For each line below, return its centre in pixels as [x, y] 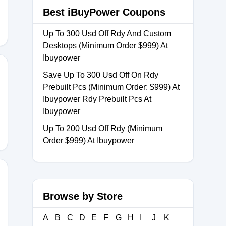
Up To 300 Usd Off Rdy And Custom [107, 34]
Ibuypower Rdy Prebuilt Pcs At [97, 99]
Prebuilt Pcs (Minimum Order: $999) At [111, 87]
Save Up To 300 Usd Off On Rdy [101, 75]
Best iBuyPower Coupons [104, 12]
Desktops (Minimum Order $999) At [105, 46]
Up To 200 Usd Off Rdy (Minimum [103, 128]
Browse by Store [83, 196]
